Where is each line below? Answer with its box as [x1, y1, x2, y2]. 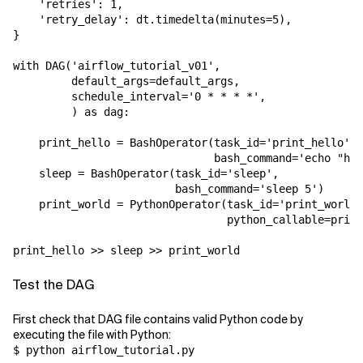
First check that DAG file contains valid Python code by [13, 311, 303, 327]
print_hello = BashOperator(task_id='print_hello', [13, 135, 357, 149]
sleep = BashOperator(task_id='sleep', [13, 166, 279, 180]
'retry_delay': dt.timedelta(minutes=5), [13, 12, 292, 26]
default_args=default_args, [13, 74, 240, 88]
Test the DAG [13, 275, 95, 293]
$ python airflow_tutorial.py [13, 343, 194, 357]
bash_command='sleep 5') [13, 181, 324, 195]
